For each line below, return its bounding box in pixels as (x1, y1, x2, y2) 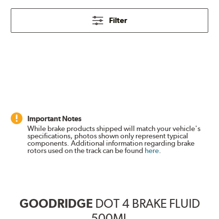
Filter (109, 16, 127, 25)
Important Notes (27, 114, 82, 123)
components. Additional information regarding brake (27, 139, 195, 148)
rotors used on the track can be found (27, 146, 145, 155)
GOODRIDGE (19, 196, 93, 211)
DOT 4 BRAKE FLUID (95, 196, 200, 211)
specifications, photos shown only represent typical (27, 131, 189, 141)
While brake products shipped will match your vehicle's (27, 124, 201, 133)
